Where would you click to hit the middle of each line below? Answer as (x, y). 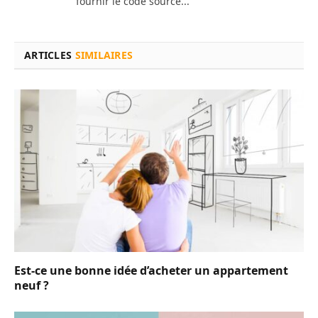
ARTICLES (50, 55)
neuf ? (32, 286)
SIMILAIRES (104, 55)
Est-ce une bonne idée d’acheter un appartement (151, 271)
